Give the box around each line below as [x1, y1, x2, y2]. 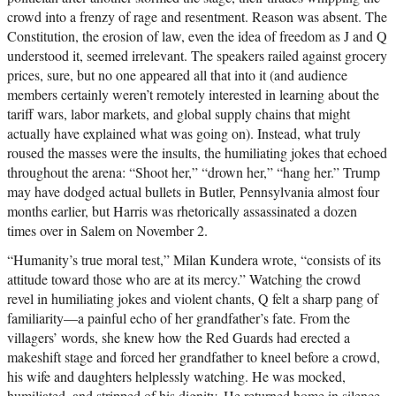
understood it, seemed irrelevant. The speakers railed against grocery [7, 46, 387, 65]
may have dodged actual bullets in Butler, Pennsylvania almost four [7, 182, 379, 202]
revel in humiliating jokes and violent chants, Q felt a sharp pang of [7, 289, 378, 308]
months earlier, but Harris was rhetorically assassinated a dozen [7, 202, 357, 221]
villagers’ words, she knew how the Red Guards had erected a [7, 328, 350, 347]
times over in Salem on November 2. [7, 221, 208, 240]
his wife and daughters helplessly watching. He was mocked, [7, 367, 346, 386]
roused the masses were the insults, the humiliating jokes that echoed [7, 143, 387, 163]
